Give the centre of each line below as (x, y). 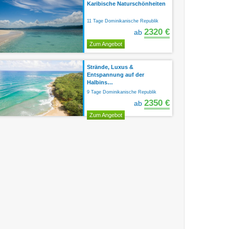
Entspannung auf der (116, 75)
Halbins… (100, 82)
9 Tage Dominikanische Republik (122, 92)
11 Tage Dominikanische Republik (123, 21)
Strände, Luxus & (110, 67)
